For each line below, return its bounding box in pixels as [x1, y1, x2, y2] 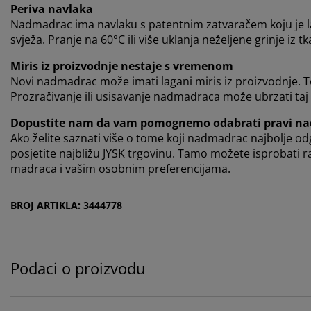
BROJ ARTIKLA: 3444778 [10, 199, 122, 212]
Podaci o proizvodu [10, 258, 146, 279]
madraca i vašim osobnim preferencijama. [10, 161, 230, 177]
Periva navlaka [10, 1, 93, 17]
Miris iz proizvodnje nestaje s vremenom [10, 58, 233, 74]
